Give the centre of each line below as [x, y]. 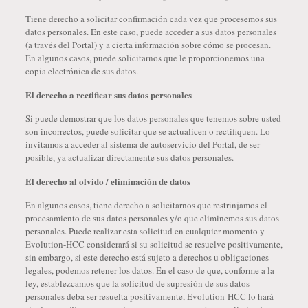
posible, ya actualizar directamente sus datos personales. [129, 157]
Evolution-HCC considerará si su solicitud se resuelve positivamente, [154, 244]
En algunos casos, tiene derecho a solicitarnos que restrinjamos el [146, 205]
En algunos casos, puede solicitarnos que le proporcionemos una [145, 58]
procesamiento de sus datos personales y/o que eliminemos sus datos [152, 218]
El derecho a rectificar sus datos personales [108, 95]
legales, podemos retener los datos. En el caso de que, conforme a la [150, 270]
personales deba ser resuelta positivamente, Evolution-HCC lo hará [149, 296]
